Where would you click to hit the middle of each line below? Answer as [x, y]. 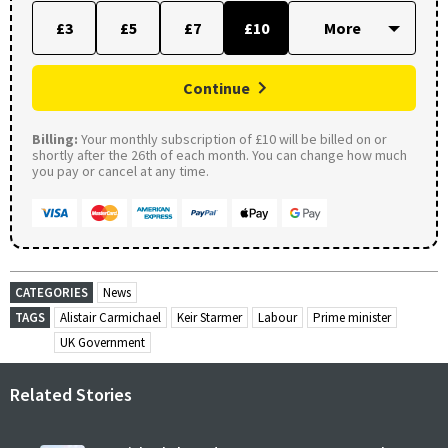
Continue [216, 87]
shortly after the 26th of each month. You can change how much [219, 154]
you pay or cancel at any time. [120, 170]
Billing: [55, 138]
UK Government [102, 342]
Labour [277, 317]
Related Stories [71, 394]
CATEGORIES [51, 292]
